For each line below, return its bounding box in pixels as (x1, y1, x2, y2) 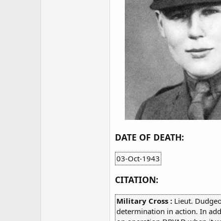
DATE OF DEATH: (115, 131, 184, 144)
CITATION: (115, 174, 158, 186)
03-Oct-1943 (116, 153, 160, 163)
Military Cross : (116, 195, 174, 206)
